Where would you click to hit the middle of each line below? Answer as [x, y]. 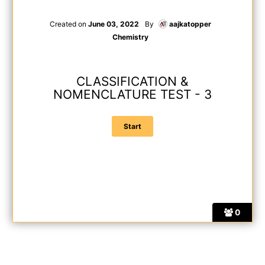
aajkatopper [190, 24]
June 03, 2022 [113, 24]
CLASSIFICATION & [132, 81]
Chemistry [130, 37]
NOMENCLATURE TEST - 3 [132, 94]
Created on [69, 24]
